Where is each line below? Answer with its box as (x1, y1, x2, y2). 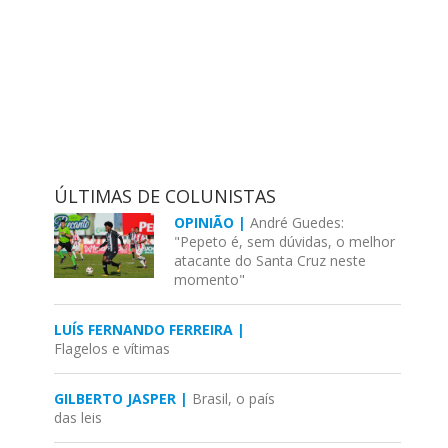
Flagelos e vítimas (54, 339, 171, 358)
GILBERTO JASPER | (54, 389, 193, 408)
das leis (54, 408, 103, 427)
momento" (174, 270, 246, 289)
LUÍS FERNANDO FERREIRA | (54, 320, 246, 339)
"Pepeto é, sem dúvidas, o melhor (174, 232, 396, 251)
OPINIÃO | (174, 213, 251, 232)
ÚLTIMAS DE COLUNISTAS (54, 184, 277, 208)
